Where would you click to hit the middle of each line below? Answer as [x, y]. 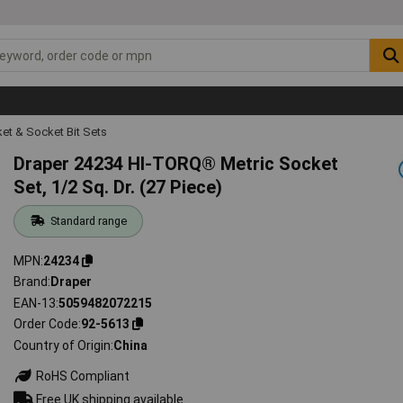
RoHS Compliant [82, 376]
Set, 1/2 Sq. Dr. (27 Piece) [118, 187]
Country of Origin [63, 345]
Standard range [88, 220]
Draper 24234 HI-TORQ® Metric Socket [176, 163]
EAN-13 [35, 303]
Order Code [46, 324]
